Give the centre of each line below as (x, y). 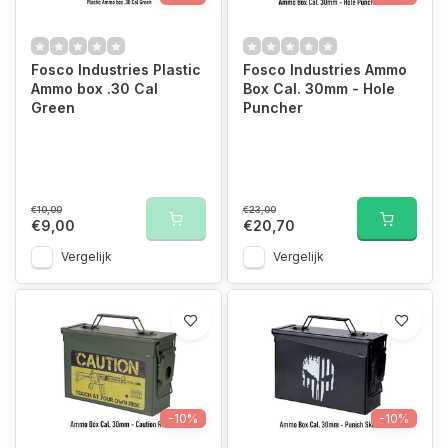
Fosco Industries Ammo (324, 69)
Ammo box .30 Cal (94, 88)
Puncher (272, 107)
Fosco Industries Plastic (116, 69)
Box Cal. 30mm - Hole (318, 88)
